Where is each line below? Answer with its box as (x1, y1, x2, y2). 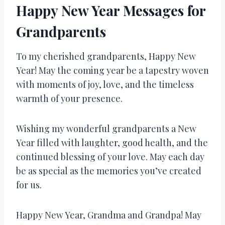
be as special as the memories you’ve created (16, 164, 201, 177)
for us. (16, 178, 42, 191)
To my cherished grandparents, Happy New (16, 50, 196, 62)
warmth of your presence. (16, 92, 123, 104)
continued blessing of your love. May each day (16, 150, 204, 163)
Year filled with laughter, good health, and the (16, 136, 208, 149)
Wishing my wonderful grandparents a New (16, 122, 196, 135)
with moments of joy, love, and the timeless (16, 78, 194, 90)
